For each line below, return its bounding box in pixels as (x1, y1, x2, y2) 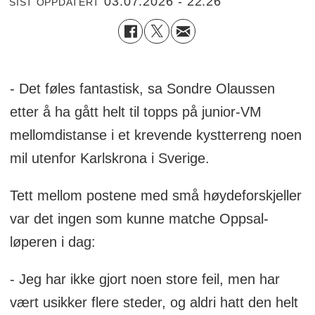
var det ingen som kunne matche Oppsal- (9, 210, 269, 226)
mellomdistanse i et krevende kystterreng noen (9, 127, 302, 143)
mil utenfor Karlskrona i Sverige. (9, 150, 210, 166)
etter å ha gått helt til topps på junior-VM (9, 103, 262, 120)
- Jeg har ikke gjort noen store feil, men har (9, 271, 280, 287)
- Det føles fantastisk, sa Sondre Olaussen (9, 80, 275, 96)
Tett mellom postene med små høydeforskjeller (9, 187, 302, 203)
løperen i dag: (9, 233, 96, 250)
